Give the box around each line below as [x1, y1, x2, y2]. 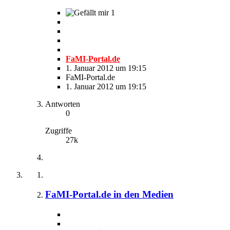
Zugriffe [45, 126, 72, 135]
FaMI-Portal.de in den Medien [45, 189, 174, 200]
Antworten [45, 99, 80, 108]
